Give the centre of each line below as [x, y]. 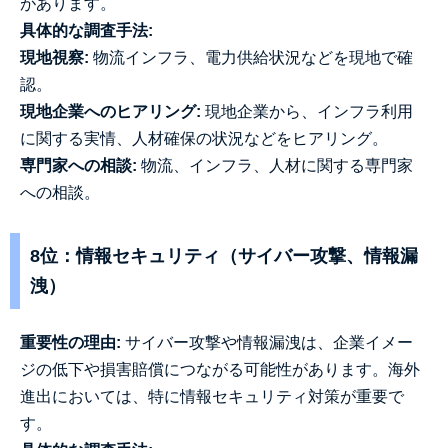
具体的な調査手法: [86, 30]
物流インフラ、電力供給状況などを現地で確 [251, 57]
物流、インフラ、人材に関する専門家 [275, 165]
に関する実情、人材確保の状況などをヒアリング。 [204, 138]
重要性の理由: [70, 342]
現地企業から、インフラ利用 [307, 111]
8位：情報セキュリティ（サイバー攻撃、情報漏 [224, 256]
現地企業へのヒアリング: [110, 111]
